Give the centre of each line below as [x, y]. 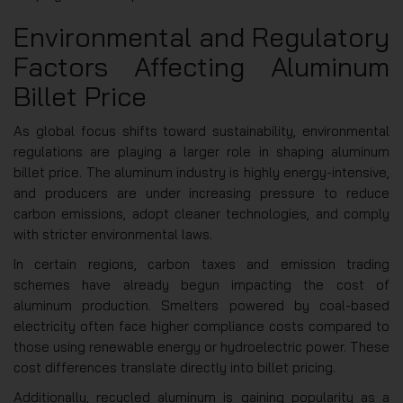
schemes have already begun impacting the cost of [201, 284]
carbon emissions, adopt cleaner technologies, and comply [201, 213]
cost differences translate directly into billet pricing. [175, 367]
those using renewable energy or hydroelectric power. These [201, 346]
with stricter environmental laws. [113, 234]
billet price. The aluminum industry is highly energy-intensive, [201, 172]
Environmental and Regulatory [201, 36]
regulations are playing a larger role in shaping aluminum [201, 151]
